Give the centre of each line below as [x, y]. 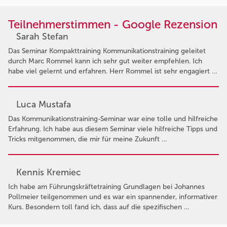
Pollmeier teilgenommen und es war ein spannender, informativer [113, 197]
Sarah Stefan [42, 36]
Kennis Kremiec [49, 172]
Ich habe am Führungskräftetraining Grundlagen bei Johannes [106, 186]
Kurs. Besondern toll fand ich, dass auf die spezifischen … [99, 207]
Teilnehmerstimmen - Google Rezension [113, 24]
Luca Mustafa [44, 104]
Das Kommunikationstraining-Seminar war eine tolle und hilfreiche [113, 119]
